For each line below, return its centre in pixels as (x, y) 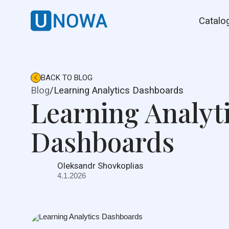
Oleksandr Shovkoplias (100, 165)
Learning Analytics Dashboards (118, 90)
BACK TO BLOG (66, 77)
